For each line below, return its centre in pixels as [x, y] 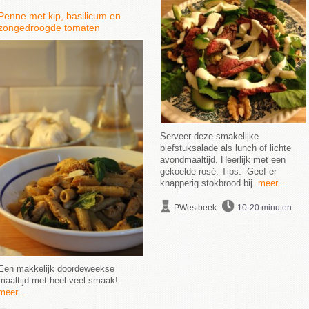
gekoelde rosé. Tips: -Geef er [218, 171]
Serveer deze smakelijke [209, 136]
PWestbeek [195, 208]
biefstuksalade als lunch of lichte [225, 148]
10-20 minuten [264, 208]
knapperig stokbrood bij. [207, 183]
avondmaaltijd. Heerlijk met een [222, 160]
